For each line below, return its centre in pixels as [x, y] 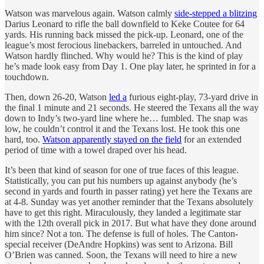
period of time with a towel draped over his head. [96, 150]
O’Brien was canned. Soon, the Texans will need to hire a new [121, 255]
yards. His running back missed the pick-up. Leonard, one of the [124, 34]
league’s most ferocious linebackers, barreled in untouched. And [123, 45]
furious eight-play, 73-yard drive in [192, 97]
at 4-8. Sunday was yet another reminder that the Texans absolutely [129, 202]
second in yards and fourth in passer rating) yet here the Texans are [128, 191]
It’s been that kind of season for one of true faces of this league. [122, 170]
